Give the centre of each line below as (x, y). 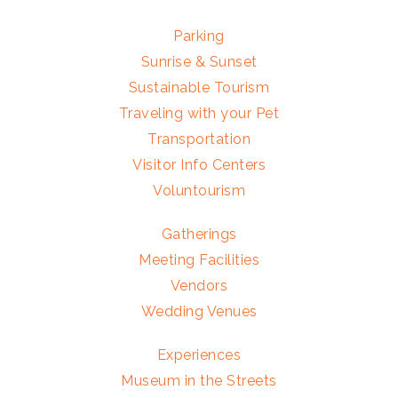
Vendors (199, 286)
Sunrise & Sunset (199, 62)
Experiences (199, 355)
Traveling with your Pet (199, 114)
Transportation (199, 139)
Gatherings (199, 235)
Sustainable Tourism (199, 88)
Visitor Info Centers (199, 165)
